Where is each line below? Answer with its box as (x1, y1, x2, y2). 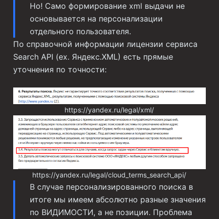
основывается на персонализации (29, 14, 163, 23)
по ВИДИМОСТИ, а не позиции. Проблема (29, 207, 192, 218)
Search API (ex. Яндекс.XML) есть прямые (13, 52, 173, 62)
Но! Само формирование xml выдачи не (29, 1, 185, 11)
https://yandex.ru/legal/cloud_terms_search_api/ (32, 171, 187, 179)
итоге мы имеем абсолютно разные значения (29, 195, 206, 205)
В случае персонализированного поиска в (29, 182, 193, 192)
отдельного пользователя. (29, 26, 131, 36)
